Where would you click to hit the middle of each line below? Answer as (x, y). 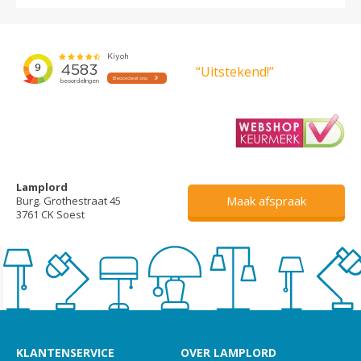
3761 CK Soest (50, 214)
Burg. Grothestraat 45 (68, 200)
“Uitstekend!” (235, 71)
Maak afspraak (266, 200)
